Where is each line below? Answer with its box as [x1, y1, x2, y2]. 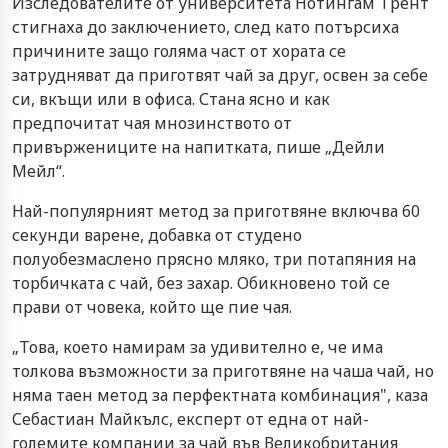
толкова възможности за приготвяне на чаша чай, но [12, 359, 434, 382]
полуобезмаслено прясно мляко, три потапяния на [12, 247, 416, 270]
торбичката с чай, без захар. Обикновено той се [12, 271, 390, 294]
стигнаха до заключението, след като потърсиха [12, 15, 399, 38]
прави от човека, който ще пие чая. [12, 295, 292, 318]
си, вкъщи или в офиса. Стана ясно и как [12, 87, 330, 110]
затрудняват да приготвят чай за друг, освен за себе [12, 63, 428, 86]
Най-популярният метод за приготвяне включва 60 [12, 199, 420, 222]
